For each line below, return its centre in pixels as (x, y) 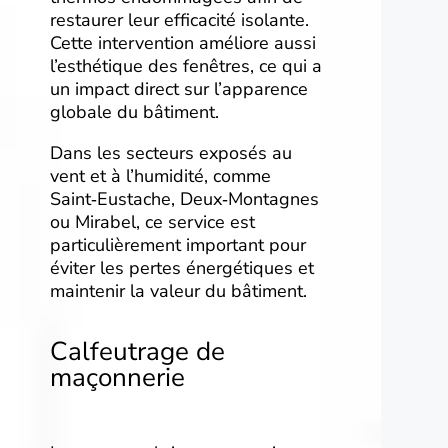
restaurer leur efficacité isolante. (179, 20)
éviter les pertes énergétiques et (182, 268)
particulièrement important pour (178, 245)
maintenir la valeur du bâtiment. (178, 291)
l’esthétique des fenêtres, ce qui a (186, 66)
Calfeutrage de (137, 352)
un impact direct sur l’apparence (179, 89)
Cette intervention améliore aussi (183, 43)
